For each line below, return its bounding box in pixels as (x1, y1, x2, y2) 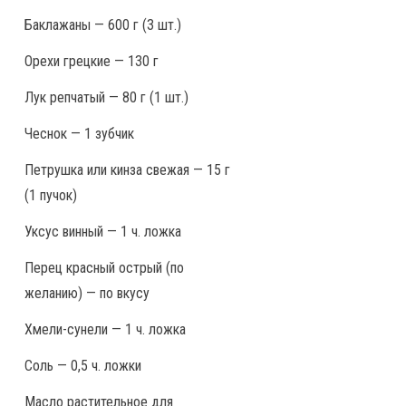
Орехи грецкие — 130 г (24, 52, 159, 70)
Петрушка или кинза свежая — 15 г (24, 160, 230, 179)
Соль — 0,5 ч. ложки (24, 356, 141, 374)
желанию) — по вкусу (24, 284, 150, 302)
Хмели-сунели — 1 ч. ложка (24, 320, 186, 338)
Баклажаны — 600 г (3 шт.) (24, 15, 181, 34)
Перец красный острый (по (24, 258, 184, 276)
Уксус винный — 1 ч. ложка (24, 222, 181, 240)
